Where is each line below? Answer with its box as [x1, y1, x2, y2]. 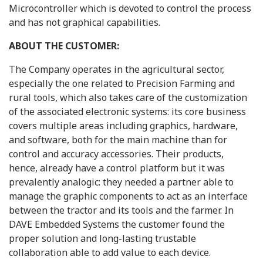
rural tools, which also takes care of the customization [9, 91, 247, 104]
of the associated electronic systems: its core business [9, 105, 246, 118]
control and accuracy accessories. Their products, [9, 147, 224, 160]
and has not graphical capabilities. [9, 16, 160, 29]
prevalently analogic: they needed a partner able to [9, 176, 234, 188]
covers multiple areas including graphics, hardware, [9, 119, 238, 132]
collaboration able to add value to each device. [9, 246, 211, 259]
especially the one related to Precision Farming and [9, 77, 235, 90]
